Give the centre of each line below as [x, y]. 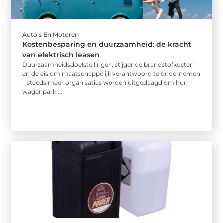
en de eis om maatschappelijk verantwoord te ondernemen [111, 73]
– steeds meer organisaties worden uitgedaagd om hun [105, 82]
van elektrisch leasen [61, 55]
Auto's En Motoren [51, 34]
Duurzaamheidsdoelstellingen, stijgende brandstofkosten [108, 64]
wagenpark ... [43, 91]
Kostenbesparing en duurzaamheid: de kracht [107, 44]
